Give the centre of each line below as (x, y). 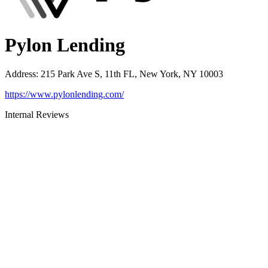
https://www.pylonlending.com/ (64, 95)
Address (20, 74)
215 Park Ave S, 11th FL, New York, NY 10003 (132, 74)
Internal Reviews (37, 115)
